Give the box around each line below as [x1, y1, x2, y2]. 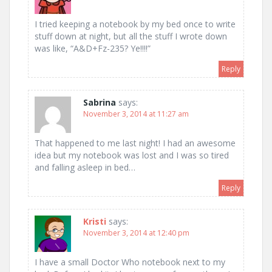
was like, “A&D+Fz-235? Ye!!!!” [35, 42, 151, 55]
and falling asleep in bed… [35, 161, 135, 174]
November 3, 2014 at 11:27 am [83, 109, 189, 120]
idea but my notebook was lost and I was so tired [35, 149, 229, 161]
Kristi [83, 216, 106, 228]
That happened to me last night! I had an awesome [35, 137, 236, 149]
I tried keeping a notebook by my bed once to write [35, 18, 236, 30]
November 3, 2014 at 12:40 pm [83, 228, 189, 239]
